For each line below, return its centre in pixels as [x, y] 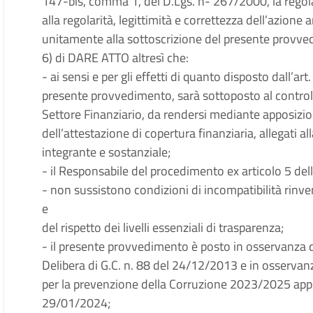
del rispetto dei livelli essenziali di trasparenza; [163, 227]
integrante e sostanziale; [107, 152]
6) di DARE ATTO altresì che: [116, 58]
